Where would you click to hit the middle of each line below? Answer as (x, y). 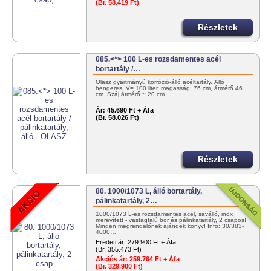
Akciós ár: (112, 259)
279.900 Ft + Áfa (152, 242)
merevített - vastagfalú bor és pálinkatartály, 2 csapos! (171, 220)
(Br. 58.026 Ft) (118, 118)
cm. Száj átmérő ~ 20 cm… (133, 94)
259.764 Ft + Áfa (154, 259)
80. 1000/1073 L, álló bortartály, (149, 191)
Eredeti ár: (111, 242)
